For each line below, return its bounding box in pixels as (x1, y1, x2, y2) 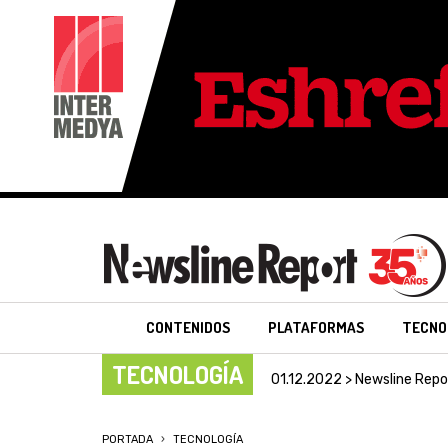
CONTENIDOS (146, 318, 231, 337)
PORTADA (102, 433, 153, 446)
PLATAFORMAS (268, 318, 365, 337)
